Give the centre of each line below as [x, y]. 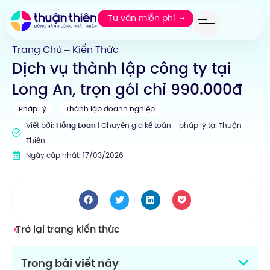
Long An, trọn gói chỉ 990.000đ [127, 89]
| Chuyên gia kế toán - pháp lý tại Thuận [168, 125]
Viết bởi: [41, 125]
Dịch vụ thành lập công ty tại [122, 68]
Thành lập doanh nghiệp [110, 109]
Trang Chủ [37, 50]
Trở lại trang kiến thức [68, 229]
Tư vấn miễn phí [141, 18]
